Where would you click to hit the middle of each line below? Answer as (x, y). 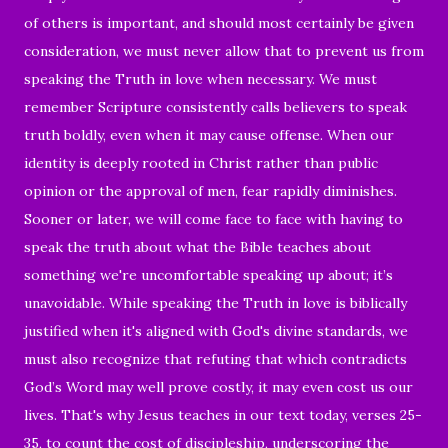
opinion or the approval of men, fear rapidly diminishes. (210, 190)
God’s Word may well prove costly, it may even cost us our (218, 386)
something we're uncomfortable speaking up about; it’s (208, 274)
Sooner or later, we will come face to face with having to (213, 218)
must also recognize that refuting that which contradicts (215, 358)
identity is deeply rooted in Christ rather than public (201, 162)
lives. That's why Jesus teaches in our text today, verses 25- (223, 414)
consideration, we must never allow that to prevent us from (224, 50)
